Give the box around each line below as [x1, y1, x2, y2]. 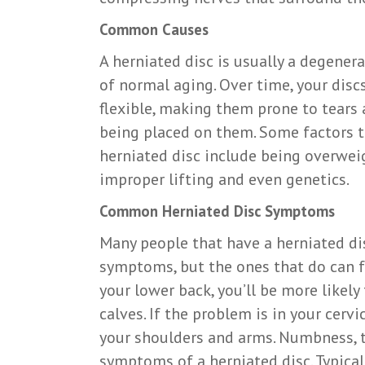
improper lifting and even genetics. [99, 168, 350, 190]
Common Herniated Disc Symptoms [99, 200, 335, 221]
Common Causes [99, 19, 209, 39]
